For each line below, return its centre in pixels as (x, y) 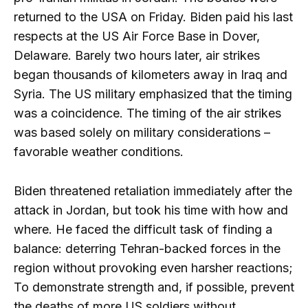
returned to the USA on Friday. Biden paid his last (153, 16)
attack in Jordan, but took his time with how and (151, 210)
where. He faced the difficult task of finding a (143, 229)
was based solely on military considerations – (142, 132)
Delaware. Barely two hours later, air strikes (137, 55)
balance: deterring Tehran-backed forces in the (147, 248)
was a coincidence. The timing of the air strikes (147, 113)
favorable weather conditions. (99, 151)
